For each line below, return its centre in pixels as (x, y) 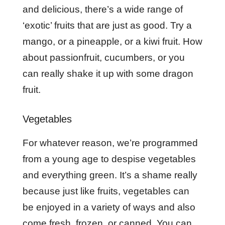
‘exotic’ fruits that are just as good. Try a (107, 25)
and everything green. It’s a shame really (110, 175)
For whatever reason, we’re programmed (110, 143)
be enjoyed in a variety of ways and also (109, 207)
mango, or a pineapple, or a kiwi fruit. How (112, 41)
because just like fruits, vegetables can (106, 191)
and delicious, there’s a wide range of (102, 9)
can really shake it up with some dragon (108, 74)
